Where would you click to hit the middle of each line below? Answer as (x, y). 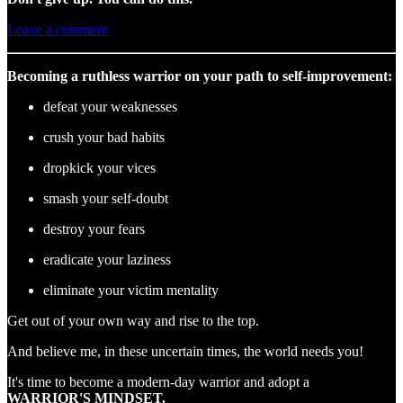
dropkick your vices (99, 167)
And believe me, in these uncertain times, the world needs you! (185, 351)
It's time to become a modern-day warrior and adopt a (158, 381)
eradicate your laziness (107, 259)
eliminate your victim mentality (131, 290)
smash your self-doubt (106, 198)
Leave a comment (58, 29)
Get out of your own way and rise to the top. (133, 320)
